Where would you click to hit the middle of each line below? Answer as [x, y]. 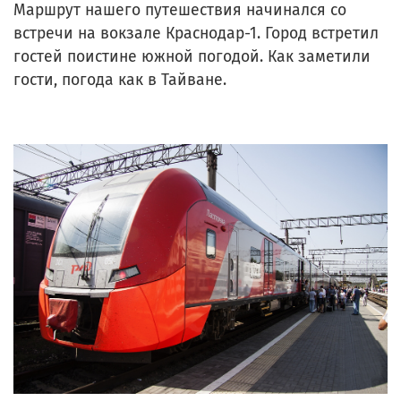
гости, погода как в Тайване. [120, 80]
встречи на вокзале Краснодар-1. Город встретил [196, 33]
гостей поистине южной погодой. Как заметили [192, 56]
